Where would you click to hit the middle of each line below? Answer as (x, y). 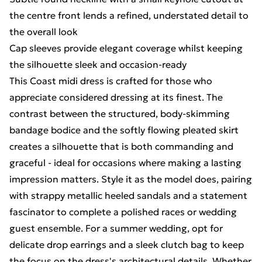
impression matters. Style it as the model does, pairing (131, 179)
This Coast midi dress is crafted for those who (111, 81)
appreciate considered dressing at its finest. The (116, 97)
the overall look (44, 32)
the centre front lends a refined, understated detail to (129, 15)
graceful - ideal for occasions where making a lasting (125, 163)
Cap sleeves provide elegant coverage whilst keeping (126, 48)
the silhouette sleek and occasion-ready (98, 64)
